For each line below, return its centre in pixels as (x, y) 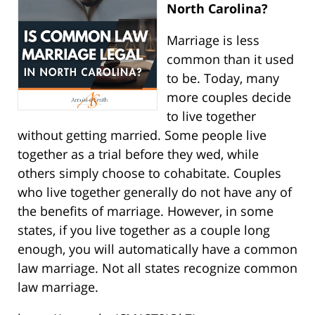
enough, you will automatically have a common (157, 249)
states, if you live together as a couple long (144, 230)
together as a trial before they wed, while (138, 154)
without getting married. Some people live (142, 135)
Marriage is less (213, 40)
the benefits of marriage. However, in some (146, 211)
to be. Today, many (223, 78)
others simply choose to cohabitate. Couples (149, 173)
